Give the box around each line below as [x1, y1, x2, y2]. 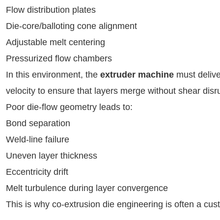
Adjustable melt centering [6, 37, 105, 47]
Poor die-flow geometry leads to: [6, 102, 133, 112]
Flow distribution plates [6, 5, 96, 15]
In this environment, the [6, 70, 100, 80]
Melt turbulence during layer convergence [6, 183, 168, 193]
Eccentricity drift [6, 167, 68, 177]
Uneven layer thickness [6, 151, 97, 161]
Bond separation [6, 118, 70, 128]
